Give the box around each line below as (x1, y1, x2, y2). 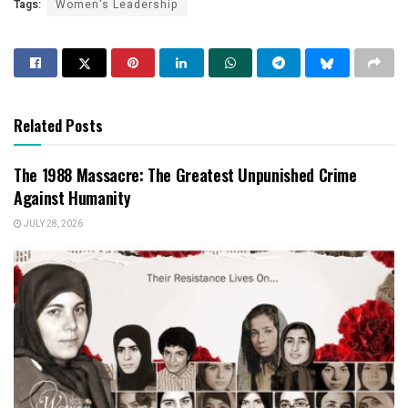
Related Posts (14, 113, 103, 137)
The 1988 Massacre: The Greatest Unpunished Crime (14, 162, 357, 187)
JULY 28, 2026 (22, 217, 83, 230)
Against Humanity (14, 185, 131, 209)
